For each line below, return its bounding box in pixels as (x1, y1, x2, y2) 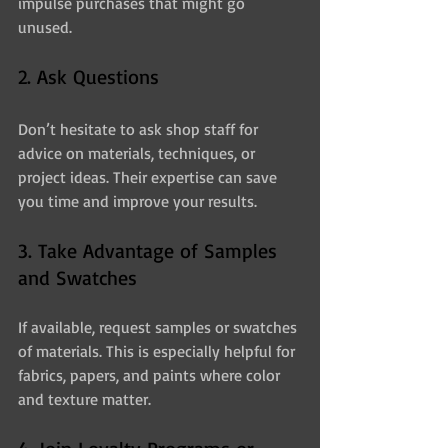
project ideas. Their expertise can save (18, 167, 281, 188)
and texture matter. (18, 389, 151, 410)
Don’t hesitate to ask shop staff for (18, 119, 262, 140)
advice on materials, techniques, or (18, 143, 259, 164)
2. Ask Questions (18, 64, 159, 90)
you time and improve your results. (18, 191, 257, 212)
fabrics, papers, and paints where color (18, 365, 284, 386)
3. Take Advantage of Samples (18, 238, 283, 264)
